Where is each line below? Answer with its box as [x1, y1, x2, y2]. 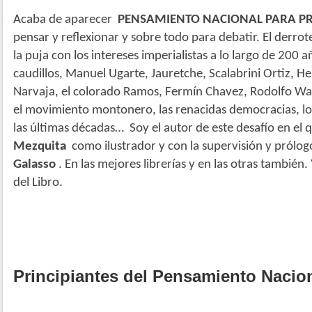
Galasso [13, 158, 56, 172]
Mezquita [13, 140, 66, 154]
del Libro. [13, 176, 65, 190]
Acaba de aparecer [13, 13, 115, 27]
